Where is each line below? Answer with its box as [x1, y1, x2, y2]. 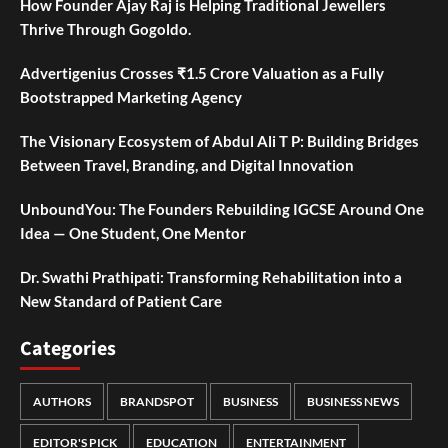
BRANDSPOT [120, 394, 194, 410]
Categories [20, 335, 116, 364]
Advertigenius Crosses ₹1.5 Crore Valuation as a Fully [20, 64, 384, 83]
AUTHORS [33, 394, 91, 410]
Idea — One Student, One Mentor [20, 224, 246, 243]
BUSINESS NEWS [307, 394, 399, 410]
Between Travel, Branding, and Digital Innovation [20, 156, 354, 175]
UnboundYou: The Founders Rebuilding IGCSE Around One [20, 200, 424, 219]
